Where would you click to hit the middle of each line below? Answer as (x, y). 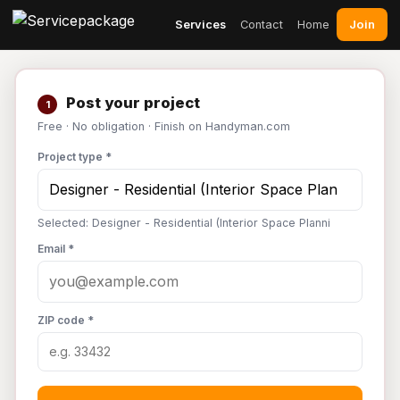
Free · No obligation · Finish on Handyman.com (164, 126)
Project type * (75, 157)
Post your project (131, 103)
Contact (262, 24)
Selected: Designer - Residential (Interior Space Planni (184, 223)
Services (200, 24)
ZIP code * (66, 320)
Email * (56, 249)
